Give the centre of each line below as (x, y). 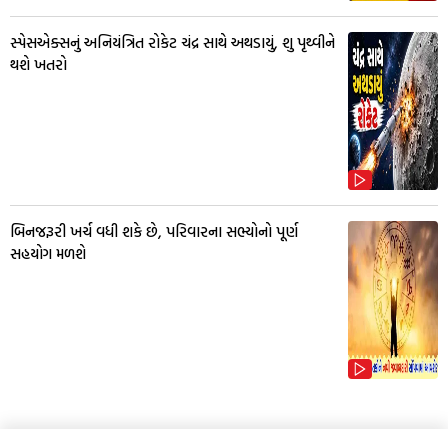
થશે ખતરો (38, 65)
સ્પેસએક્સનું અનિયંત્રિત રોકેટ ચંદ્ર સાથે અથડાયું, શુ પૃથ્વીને (172, 43)
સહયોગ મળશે (48, 254)
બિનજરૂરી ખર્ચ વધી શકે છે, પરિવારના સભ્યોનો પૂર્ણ (154, 232)
